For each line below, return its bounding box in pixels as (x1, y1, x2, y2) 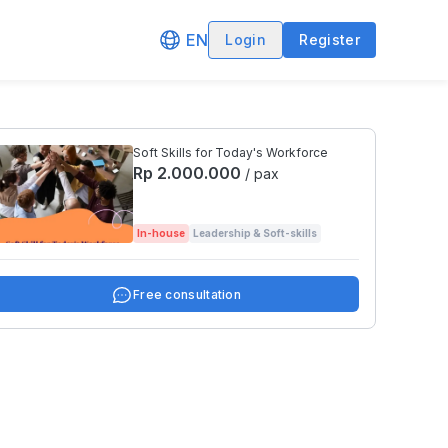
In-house (137, 227, 185, 239)
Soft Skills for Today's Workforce (133, 145, 328, 160)
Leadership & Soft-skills (193, 227, 317, 239)
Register (299, 31, 360, 48)
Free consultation (132, 287, 242, 302)
